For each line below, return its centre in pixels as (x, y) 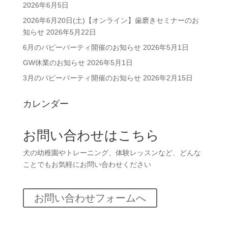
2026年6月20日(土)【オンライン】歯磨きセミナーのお (111, 21)
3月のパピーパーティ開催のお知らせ (82, 78)
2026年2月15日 (168, 78)
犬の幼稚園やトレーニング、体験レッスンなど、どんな (112, 153)
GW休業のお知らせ (54, 63)
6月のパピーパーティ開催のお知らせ (82, 48)
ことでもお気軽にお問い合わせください (87, 165)
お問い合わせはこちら (91, 136)
